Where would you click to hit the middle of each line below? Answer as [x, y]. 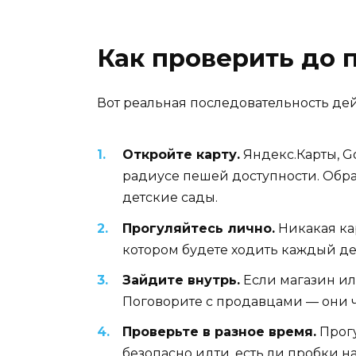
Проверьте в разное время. [219, 331]
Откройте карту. [181, 155]
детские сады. [170, 198]
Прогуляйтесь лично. [199, 228]
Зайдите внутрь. [181, 280]
